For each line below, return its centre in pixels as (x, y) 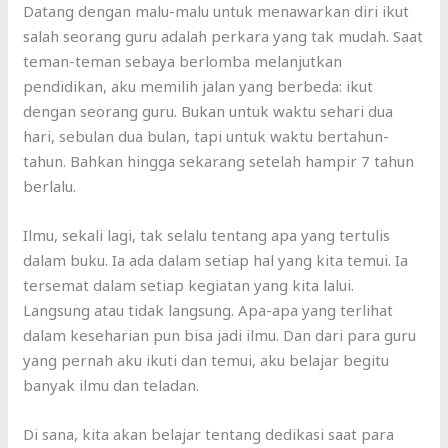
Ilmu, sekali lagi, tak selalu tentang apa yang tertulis (207, 235)
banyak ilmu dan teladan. (111, 385)
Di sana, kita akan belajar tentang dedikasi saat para (209, 434)
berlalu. (50, 186)
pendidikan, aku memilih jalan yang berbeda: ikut (198, 86)
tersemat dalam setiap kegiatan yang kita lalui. (189, 285)
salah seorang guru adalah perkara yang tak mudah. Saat (223, 36)
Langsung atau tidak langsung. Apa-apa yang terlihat (208, 310)
